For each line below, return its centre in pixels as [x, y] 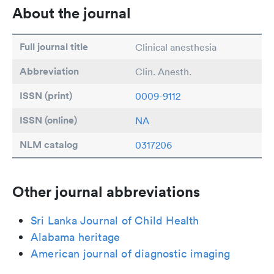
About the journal [72, 13]
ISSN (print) [46, 96]
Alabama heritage [76, 237]
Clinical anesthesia [176, 47]
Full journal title [54, 47]
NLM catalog [49, 145]
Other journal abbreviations [106, 191]
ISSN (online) [48, 120]
